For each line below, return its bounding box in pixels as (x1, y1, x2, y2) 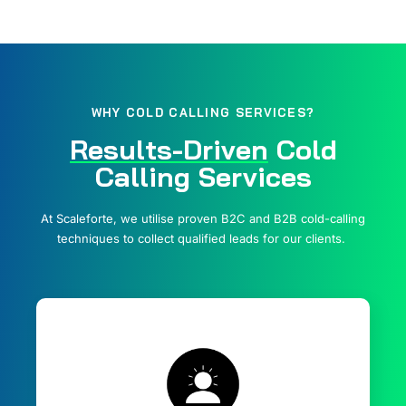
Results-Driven (69, 132, 268, 168)
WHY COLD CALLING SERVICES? (91, 104, 315, 120)
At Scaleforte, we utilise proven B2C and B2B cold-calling (41, 211, 365, 227)
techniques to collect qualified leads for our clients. (57, 231, 349, 246)
